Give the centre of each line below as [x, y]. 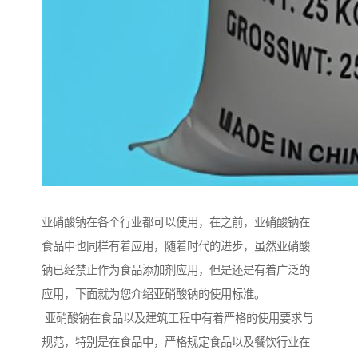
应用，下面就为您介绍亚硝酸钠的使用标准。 [153, 294]
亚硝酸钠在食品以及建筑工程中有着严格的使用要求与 [177, 318]
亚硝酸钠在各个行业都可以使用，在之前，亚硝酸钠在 [176, 223]
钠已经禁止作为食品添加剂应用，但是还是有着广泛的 [176, 270]
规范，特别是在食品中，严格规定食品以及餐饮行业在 [176, 342]
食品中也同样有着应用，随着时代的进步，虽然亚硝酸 [176, 247]
